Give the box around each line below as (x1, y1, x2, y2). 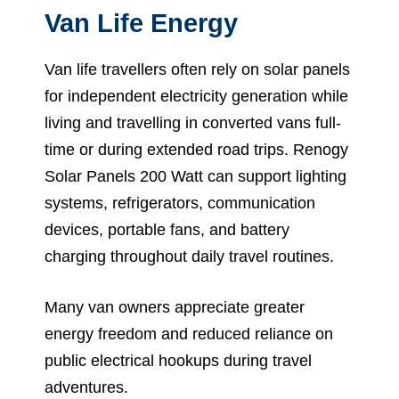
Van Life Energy (45, 8, 238, 37)
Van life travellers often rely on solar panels (45, 60, 350, 78)
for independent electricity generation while (45, 86, 348, 105)
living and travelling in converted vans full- (45, 113, 341, 132)
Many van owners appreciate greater (45, 297, 305, 316)
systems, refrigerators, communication (45, 193, 315, 212)
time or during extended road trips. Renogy (45, 140, 348, 159)
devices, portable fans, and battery (45, 220, 289, 239)
